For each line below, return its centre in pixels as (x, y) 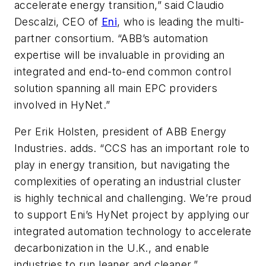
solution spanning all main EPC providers (116, 88)
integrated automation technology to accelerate (133, 232)
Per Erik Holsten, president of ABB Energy (121, 132)
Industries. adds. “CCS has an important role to (132, 148)
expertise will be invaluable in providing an (120, 55)
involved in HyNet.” (64, 104)
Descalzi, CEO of (58, 21)
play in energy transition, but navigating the (122, 165)
